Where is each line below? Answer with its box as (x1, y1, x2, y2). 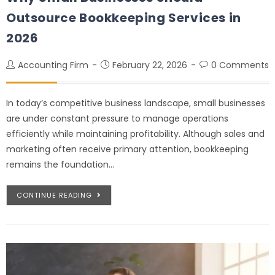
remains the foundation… (6, 158, 114, 171)
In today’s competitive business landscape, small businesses (6, 96, 265, 109)
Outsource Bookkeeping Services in (6, 9, 241, 26)
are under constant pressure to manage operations (6, 112, 228, 125)
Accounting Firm (18, 58, 88, 71)
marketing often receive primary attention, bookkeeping (6, 142, 249, 155)
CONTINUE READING (17, 190, 92, 200)
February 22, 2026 (112, 58, 187, 71)
